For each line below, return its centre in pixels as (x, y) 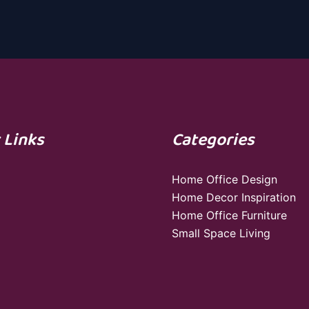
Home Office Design (225, 180)
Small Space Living (221, 233)
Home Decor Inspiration (234, 198)
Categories (213, 141)
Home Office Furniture (229, 216)
